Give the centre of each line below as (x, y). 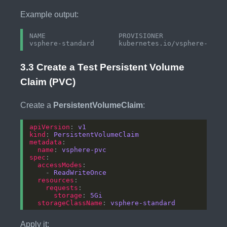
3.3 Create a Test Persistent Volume (102, 67)
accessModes (60, 165)
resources (56, 180)
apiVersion (50, 127)
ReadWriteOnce (80, 172)
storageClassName (70, 203)
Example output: (49, 14)
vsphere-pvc (84, 149)
